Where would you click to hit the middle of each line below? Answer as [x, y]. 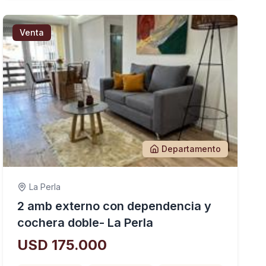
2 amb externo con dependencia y [115, 206]
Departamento [191, 149]
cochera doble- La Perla [85, 223]
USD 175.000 [62, 245]
